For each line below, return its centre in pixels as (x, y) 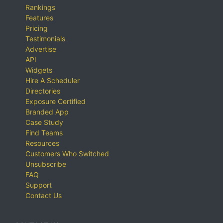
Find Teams (44, 132)
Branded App (47, 111)
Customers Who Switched (67, 153)
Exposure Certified (55, 101)
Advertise (41, 49)
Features (39, 17)
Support (38, 185)
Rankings (40, 7)
